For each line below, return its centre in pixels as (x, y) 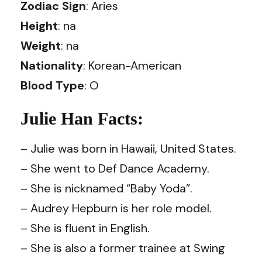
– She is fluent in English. (85, 228)
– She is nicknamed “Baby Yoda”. (106, 188)
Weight (41, 45)
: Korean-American (132, 65)
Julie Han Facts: (82, 118)
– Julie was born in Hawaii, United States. (128, 148)
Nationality (52, 65)
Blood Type (52, 85)
